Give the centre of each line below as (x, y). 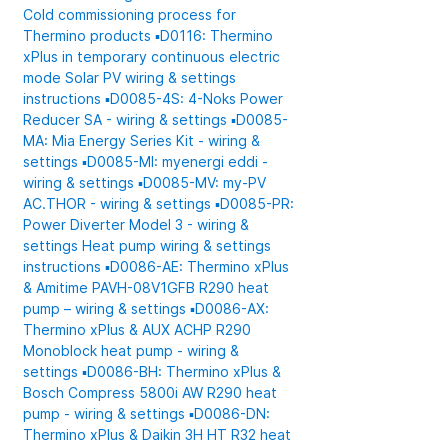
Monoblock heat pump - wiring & (131, 350)
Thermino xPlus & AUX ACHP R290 (137, 329)
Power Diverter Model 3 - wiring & (136, 224)
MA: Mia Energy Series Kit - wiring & (142, 140)
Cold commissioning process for (130, 14)
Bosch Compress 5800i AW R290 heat (150, 392)
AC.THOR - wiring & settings (119, 203)
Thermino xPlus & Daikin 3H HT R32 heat (157, 434)
